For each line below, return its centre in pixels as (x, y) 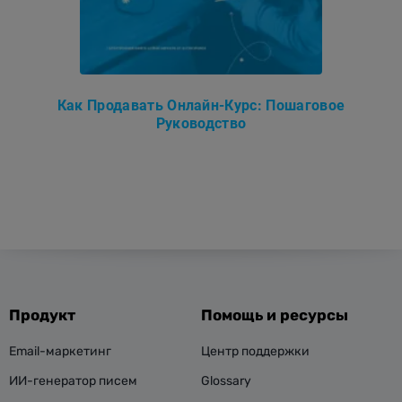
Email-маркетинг (60, 352)
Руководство (201, 124)
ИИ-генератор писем (73, 381)
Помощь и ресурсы (275, 315)
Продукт (42, 315)
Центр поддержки (255, 352)
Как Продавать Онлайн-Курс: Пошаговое (201, 106)
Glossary (226, 381)
